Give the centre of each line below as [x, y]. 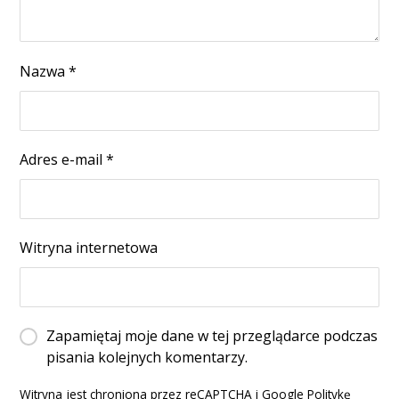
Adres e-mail [63, 159]
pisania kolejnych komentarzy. [147, 357]
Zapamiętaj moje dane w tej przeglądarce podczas [212, 335]
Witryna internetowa [89, 247]
